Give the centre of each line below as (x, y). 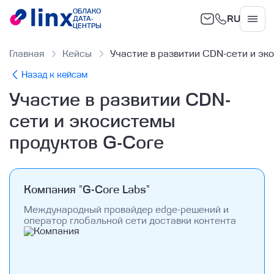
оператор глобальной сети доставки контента (130, 220)
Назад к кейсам (55, 75)
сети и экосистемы (93, 122)
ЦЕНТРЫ (87, 26)
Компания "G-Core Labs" (87, 190)
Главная (27, 54)
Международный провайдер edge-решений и (126, 209)
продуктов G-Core (87, 143)
